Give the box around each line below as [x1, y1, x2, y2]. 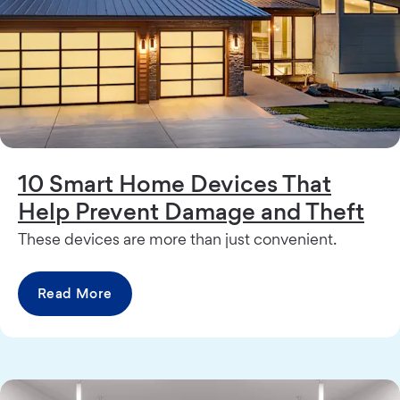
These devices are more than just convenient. [18, 229, 337, 249]
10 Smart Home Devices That [18, 169, 331, 198]
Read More [37, 285, 112, 303]
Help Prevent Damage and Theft [18, 196, 364, 226]
